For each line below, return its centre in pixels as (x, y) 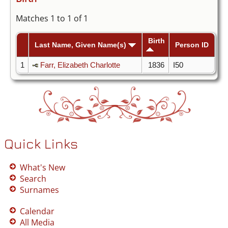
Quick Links (41, 144)
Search (33, 179)
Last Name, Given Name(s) (81, 45)
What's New (42, 168)
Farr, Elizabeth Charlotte (80, 65)
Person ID (192, 45)
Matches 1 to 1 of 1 (52, 19)
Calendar (37, 211)
